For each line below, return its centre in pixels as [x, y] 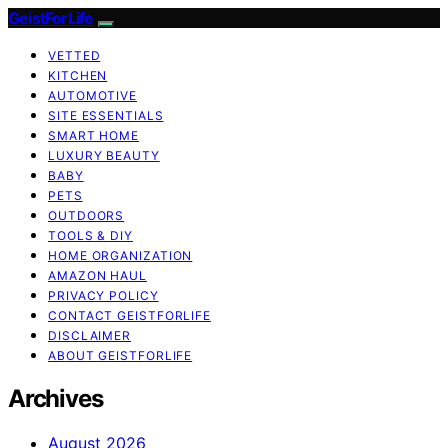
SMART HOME [93, 135]
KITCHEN [78, 75]
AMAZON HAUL [97, 275]
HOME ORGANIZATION [120, 255]
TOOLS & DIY [90, 235]
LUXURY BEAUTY [104, 155]
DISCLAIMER [89, 335]
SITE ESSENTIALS [106, 115]
